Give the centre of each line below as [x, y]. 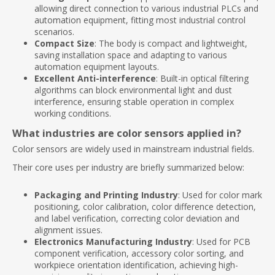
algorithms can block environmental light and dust [133, 90]
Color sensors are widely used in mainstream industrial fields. [133, 149]
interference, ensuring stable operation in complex [134, 102]
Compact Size [64, 43]
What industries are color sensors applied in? [127, 133]
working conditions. [73, 113]
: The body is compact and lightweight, [171, 43]
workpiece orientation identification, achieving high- [136, 265]
